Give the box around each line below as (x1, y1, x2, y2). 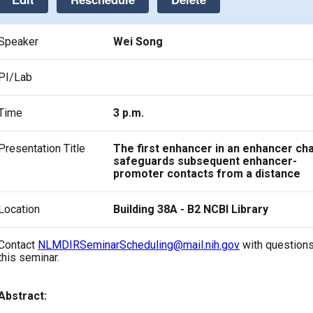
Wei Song (112, 34, 163, 48)
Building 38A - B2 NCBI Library (112, 202, 268, 216)
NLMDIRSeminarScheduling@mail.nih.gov (38, 238, 240, 252)
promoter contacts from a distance (112, 166, 300, 180)
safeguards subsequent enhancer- (112, 154, 297, 168)
